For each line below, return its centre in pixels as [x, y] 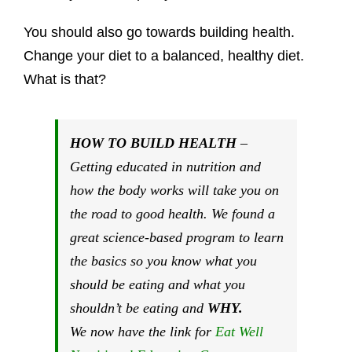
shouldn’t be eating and [138, 308]
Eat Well [239, 331]
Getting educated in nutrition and [165, 166]
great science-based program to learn [176, 237]
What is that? [64, 79]
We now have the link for [142, 331]
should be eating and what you [157, 284]
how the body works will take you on [174, 190]
